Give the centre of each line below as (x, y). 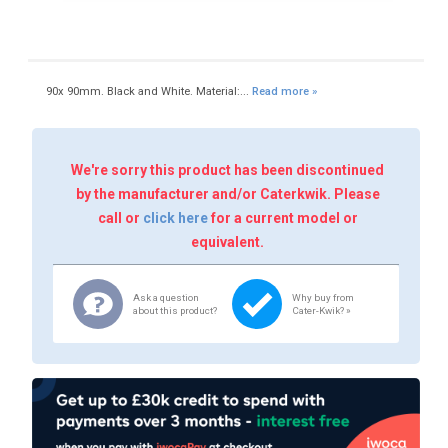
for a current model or (282, 217)
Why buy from (322, 297)
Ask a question (166, 297)
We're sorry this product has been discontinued (228, 169)
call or (120, 217)
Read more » (284, 92)
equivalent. (228, 241)
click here (175, 217)
